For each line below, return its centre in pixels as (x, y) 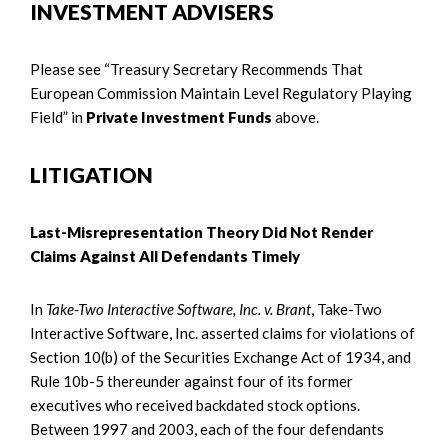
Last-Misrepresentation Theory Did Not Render (201, 231)
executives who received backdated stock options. (195, 404)
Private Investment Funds (180, 116)
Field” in (58, 116)
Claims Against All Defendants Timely (165, 255)
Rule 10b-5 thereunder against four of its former (191, 380)
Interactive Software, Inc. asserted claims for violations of (222, 332)
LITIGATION (91, 174)
